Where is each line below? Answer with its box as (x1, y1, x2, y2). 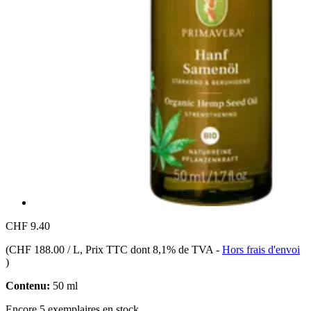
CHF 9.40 (6, 219, 50, 232)
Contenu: (6, 279, 50, 292)
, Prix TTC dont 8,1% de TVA (80, 243, 216, 255)
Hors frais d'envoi (222, 243, 300, 255)
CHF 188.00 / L (9, 243, 80, 255)
